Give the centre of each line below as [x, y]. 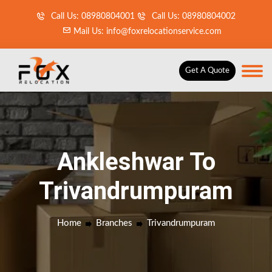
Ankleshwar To [136, 162]
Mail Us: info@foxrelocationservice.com [146, 32]
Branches [114, 223]
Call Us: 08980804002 [192, 16]
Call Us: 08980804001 [92, 16]
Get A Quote [207, 71]
